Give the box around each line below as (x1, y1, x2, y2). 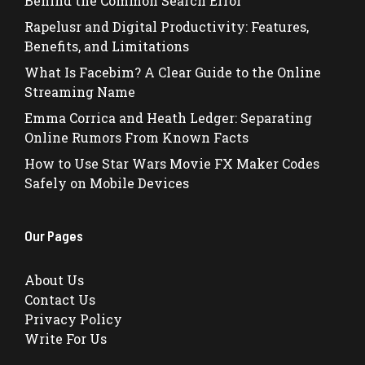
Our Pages (24, 227, 83, 244)
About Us (24, 271, 84, 288)
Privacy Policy (24, 310, 122, 328)
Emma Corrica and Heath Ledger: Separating (24, 109, 312, 126)
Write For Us (24, 330, 107, 347)
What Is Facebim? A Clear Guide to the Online (24, 64, 321, 81)
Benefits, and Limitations (24, 37, 189, 55)
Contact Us (24, 291, 95, 308)
